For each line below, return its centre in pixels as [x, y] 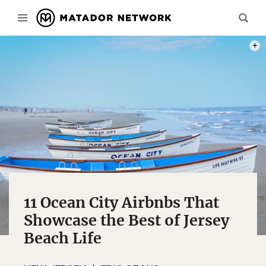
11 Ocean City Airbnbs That [121, 202]
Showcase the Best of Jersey [126, 220]
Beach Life [63, 238]
